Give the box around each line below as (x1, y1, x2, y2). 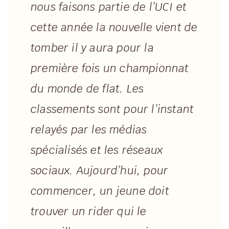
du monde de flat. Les (31, 82, 144, 96)
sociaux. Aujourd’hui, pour (31, 164, 169, 178)
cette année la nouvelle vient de (31, 20, 198, 35)
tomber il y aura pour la (31, 41, 154, 55)
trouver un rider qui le (31, 204, 147, 219)
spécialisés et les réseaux (31, 143, 163, 157)
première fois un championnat (31, 61, 189, 76)
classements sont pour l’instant (31, 102, 194, 117)
